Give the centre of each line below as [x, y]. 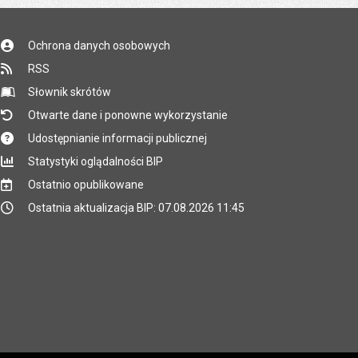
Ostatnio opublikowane [86, 185]
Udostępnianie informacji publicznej [117, 138]
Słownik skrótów [69, 92]
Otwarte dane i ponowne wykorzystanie [127, 115]
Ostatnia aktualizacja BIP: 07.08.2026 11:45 [136, 208]
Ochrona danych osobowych [99, 46]
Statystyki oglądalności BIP [95, 161]
